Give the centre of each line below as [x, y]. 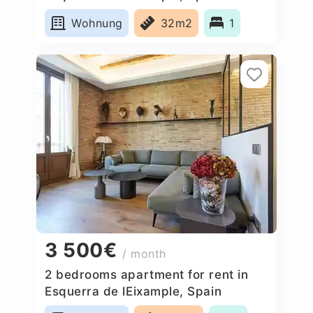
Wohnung [97, 23]
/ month [145, 254]
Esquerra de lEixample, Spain [133, 291]
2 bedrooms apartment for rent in [147, 274]
